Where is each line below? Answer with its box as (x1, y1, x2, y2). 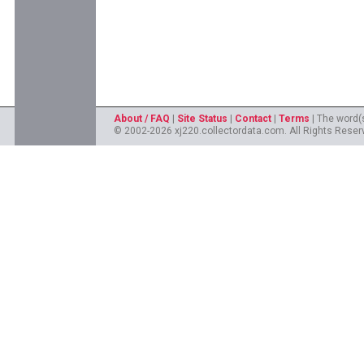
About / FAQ (114, 113, 170, 124)
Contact (235, 113, 271, 124)
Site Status (177, 113, 227, 124)
